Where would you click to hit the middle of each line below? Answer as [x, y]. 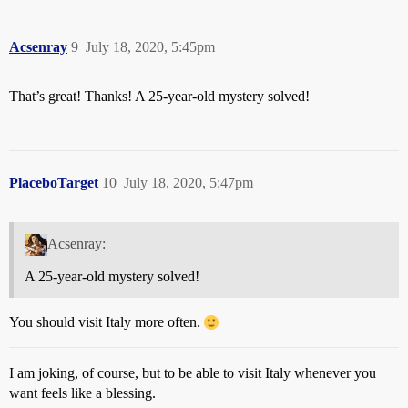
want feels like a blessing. [82, 393]
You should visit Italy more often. [107, 321]
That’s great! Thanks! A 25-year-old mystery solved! [159, 96]
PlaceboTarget [54, 182]
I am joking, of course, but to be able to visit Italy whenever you [193, 372]
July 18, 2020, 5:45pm [150, 46]
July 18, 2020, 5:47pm [189, 182]
